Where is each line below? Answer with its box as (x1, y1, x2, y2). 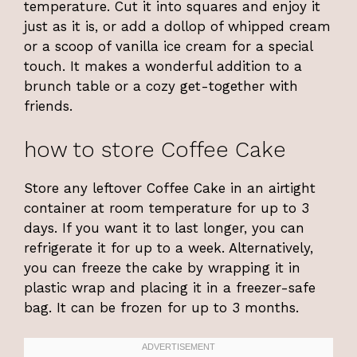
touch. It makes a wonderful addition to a (24, 58, 302, 75)
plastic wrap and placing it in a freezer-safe (24, 279, 316, 296)
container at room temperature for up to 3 (24, 199, 309, 216)
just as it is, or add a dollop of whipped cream (24, 18, 331, 35)
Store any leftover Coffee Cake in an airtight (24, 179, 316, 196)
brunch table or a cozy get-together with (24, 78, 298, 95)
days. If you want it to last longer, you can (24, 219, 304, 236)
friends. (24, 98, 73, 115)
